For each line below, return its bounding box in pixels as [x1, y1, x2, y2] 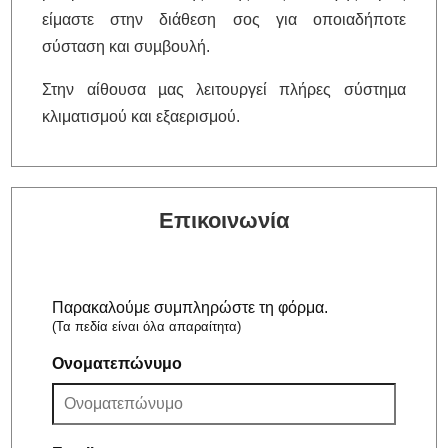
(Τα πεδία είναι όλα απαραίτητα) [52, 318, 242, 334]
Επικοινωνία [158, 207, 290, 233]
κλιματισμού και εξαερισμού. [42, 107, 241, 125]
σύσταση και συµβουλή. [42, 37, 211, 55]
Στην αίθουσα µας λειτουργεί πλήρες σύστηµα [42, 80, 406, 98]
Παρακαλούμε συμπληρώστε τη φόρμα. [52, 298, 329, 316]
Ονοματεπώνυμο [52, 354, 183, 372]
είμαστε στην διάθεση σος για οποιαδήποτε [42, 10, 406, 28]
